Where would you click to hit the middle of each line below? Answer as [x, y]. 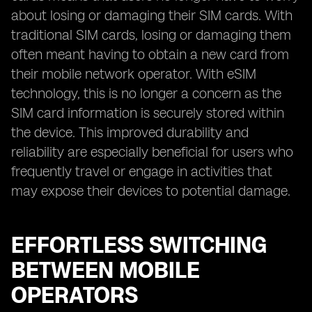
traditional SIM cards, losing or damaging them [151, 35]
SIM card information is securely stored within [148, 113]
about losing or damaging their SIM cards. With [152, 15]
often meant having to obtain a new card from [150, 54]
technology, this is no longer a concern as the [146, 93]
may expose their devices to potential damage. [151, 191]
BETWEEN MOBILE [106, 270]
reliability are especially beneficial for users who [152, 152]
